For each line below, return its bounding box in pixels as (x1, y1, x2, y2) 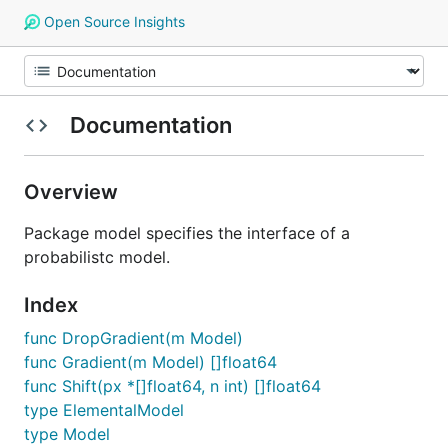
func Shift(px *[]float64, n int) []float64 (24, 376, 321, 396)
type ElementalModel (24, 400, 184, 420)
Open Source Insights (39, 13, 185, 30)
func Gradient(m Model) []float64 (24, 352, 277, 372)
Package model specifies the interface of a (24, 223, 350, 243)
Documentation (64, 112, 237, 138)
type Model (24, 424, 110, 444)
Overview (24, 180, 123, 204)
